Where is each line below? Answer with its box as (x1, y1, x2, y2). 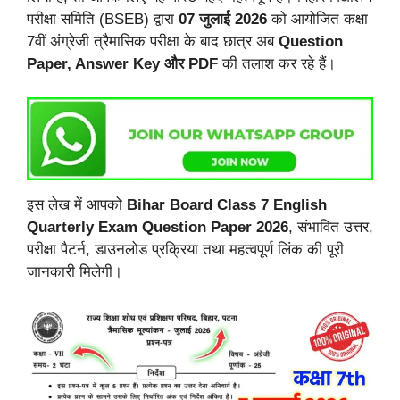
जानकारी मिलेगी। (27, 263, 122, 281)
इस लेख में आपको (27, 196, 127, 214)
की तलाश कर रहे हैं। (218, 54, 336, 72)
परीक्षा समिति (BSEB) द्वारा (27, 10, 179, 28)
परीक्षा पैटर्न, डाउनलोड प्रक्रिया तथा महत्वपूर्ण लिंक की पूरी (27, 241, 344, 259)
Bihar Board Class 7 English (127, 196, 327, 214)
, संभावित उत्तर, (288, 219, 373, 237)
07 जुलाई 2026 (179, 10, 267, 28)
